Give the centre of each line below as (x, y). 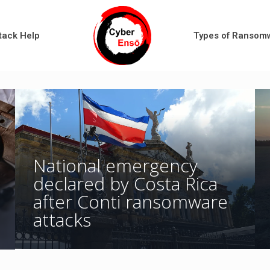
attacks (62, 219)
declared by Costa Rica (125, 183)
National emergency (115, 165)
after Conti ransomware (130, 201)
